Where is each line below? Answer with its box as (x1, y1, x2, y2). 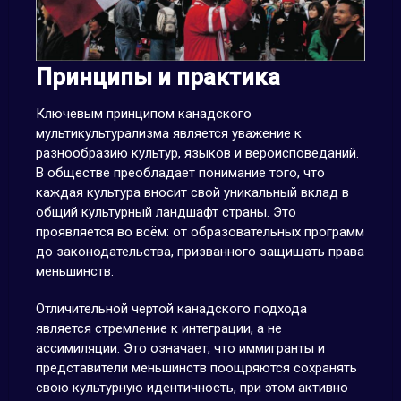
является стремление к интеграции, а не (35, 320, 282, 337)
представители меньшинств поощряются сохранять (35, 360, 357, 376)
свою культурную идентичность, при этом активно (35, 380, 348, 396)
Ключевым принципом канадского (35, 106, 252, 122)
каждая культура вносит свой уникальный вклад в (35, 184, 349, 200)
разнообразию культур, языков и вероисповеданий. (35, 145, 359, 161)
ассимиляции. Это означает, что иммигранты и (35, 340, 325, 356)
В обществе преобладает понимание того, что (35, 165, 325, 181)
